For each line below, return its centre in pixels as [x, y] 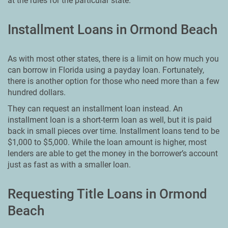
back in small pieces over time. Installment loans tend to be [113, 131]
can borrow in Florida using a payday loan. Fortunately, [106, 70]
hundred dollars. [37, 92]
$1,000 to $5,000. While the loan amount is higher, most [107, 142]
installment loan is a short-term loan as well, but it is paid [110, 120]
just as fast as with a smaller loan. [69, 165]
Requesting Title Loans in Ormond [107, 194]
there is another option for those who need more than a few [113, 81]
